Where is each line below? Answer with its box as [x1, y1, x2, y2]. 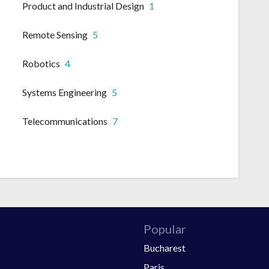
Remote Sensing [22, 29, 88, 41]
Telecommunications [22, 115, 107, 127]
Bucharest [144, 241, 186, 253]
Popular [144, 221, 186, 236]
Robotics [22, 58, 60, 70]
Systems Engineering [22, 86, 107, 98]
